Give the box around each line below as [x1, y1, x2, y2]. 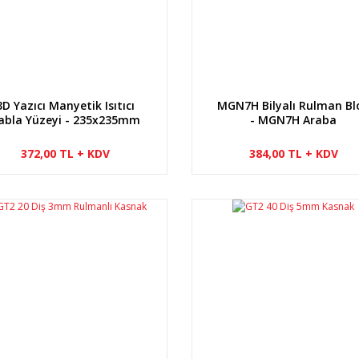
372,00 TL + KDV [20, 145, 110, 161]
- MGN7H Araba [250, 111, 337, 127]
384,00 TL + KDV [248, 145, 338, 161]
